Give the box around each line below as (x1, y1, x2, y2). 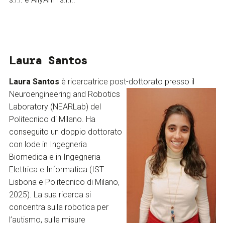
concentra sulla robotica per (9, 202, 108, 212)
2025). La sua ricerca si (9, 190, 91, 200)
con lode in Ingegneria (9, 140, 87, 150)
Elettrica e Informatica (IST (9, 165, 104, 175)
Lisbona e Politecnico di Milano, (9, 177, 120, 187)
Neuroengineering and (9, 89, 86, 99)
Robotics (85, 89, 120, 99)
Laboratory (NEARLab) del (9, 102, 101, 112)
